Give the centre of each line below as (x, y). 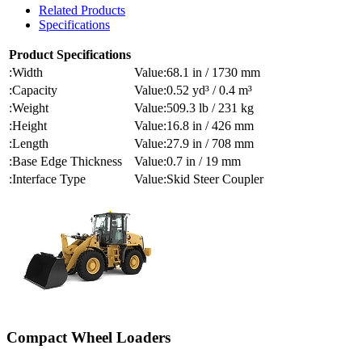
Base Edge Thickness (67, 162)
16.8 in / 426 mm (210, 126)
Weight (30, 108)
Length (30, 144)
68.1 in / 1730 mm (213, 73)
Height (29, 126)
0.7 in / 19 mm (204, 162)
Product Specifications (70, 55)
